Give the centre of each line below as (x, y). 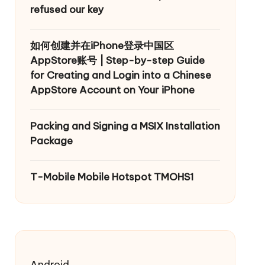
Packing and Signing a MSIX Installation (125, 126)
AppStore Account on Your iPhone (112, 90)
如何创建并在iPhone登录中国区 (102, 46)
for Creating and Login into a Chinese (120, 75)
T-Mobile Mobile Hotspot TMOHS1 (112, 177)
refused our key (67, 9)
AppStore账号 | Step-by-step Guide (117, 60)
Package (51, 141)
